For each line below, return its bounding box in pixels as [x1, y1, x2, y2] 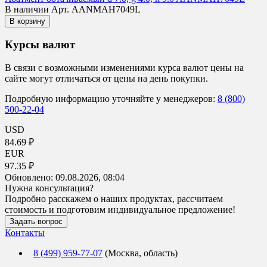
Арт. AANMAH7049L [51, 4, 141, 14]
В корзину [10, 16, 45, 26]
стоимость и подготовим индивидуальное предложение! [5, 204, 235, 215]
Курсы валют [5, 38, 75, 51]
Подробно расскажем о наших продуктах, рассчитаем [5, 193, 223, 204]
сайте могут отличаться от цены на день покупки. [5, 73, 208, 83]
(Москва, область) [103, 247, 178, 258]
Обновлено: [5, 172, 55, 182]
